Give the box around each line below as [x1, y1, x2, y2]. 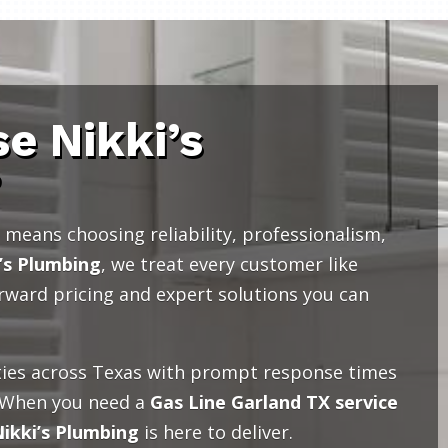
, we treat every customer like [100, 252, 358, 277]
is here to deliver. [138, 420, 293, 445]
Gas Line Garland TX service [149, 390, 398, 415]
